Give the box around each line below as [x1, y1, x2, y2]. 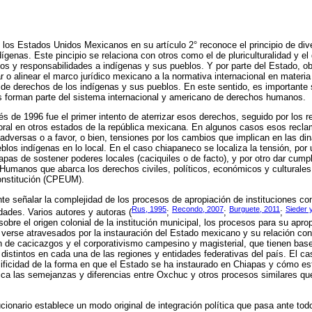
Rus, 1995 [132, 204, 166, 213]
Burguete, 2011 [229, 204, 280, 213]
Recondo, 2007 [172, 204, 224, 213]
